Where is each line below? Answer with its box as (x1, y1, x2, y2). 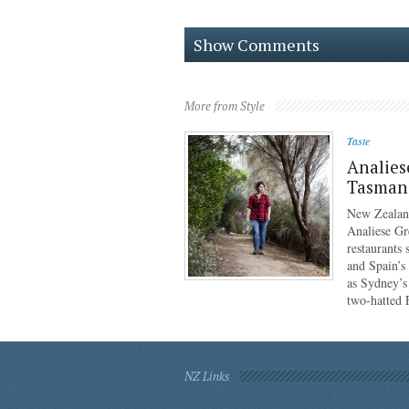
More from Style (184, 98, 265, 114)
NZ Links (184, 368, 229, 384)
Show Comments (194, 34, 320, 56)
